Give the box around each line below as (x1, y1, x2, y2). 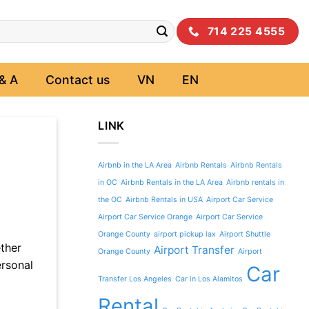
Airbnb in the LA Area (98, 160, 172, 170)
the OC (98, 195, 122, 204)
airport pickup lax (154, 229, 216, 239)
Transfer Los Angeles (98, 274, 172, 283)
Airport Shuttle (219, 229, 270, 239)
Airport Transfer (154, 243, 235, 257)
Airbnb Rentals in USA (126, 195, 203, 204)
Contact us (46, 72, 110, 87)
